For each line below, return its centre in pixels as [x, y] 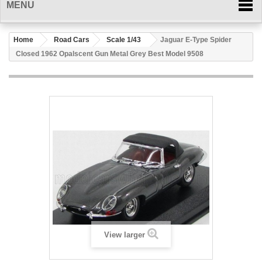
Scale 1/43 [124, 40]
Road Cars [72, 40]
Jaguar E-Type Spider [196, 40]
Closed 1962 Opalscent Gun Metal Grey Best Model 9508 [110, 54]
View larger [124, 235]
